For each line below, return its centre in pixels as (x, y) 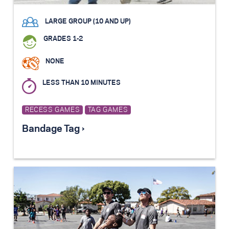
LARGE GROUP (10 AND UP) (88, 21)
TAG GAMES (108, 110)
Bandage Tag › (53, 130)
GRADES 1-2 (63, 39)
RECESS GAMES (53, 110)
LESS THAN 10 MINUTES (82, 83)
